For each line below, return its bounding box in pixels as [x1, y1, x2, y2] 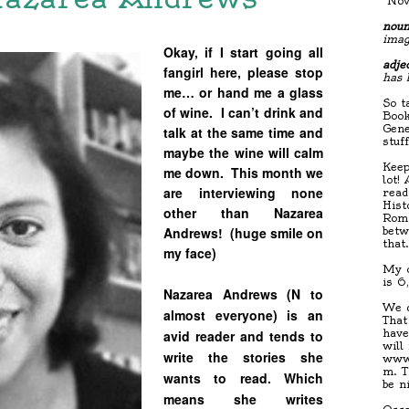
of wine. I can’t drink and [163, 102, 323, 121]
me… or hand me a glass [163, 82, 323, 101]
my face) [163, 243, 216, 262]
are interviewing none [163, 183, 323, 202]
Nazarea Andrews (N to [163, 284, 323, 303]
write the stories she [163, 347, 323, 366]
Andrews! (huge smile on [163, 223, 323, 242]
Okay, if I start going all [163, 42, 323, 61]
